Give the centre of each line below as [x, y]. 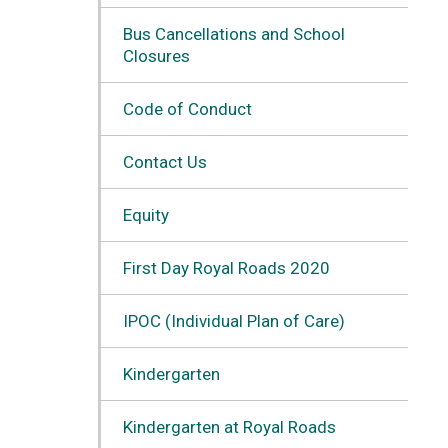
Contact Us [164, 161]
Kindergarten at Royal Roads [229, 426]
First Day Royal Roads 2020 [226, 267]
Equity [145, 214]
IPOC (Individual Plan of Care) [233, 320]
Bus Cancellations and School [233, 33]
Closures [156, 55]
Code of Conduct [187, 108]
